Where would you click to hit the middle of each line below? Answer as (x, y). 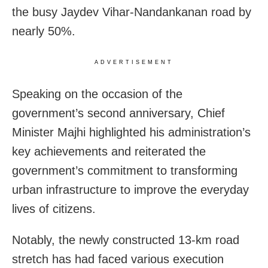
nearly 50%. (44, 31)
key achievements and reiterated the (109, 151)
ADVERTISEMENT (134, 62)
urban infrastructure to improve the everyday (130, 189)
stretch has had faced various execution (118, 259)
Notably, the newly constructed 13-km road (126, 240)
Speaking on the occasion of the (97, 94)
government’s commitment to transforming (125, 170)
